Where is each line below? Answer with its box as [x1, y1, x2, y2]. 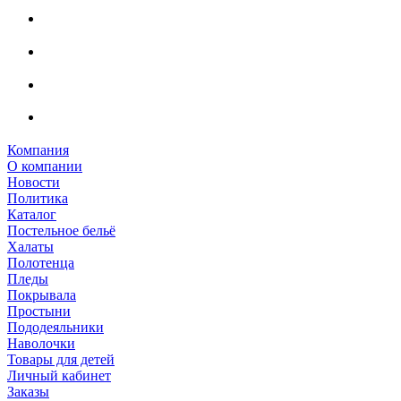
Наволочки [7, 336, 75, 352]
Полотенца [7, 255, 74, 271]
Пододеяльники [7, 320, 104, 336]
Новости [7, 175, 60, 191]
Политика [7, 191, 68, 207]
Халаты [7, 239, 54, 255]
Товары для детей [7, 352, 115, 368]
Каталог [7, 207, 56, 223]
